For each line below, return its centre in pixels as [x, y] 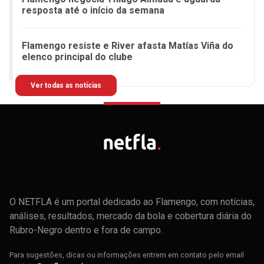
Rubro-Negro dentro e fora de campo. [86, 230]
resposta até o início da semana [93, 11]
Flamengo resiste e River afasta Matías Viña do [128, 46]
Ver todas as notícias [66, 86]
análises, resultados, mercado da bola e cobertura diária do [131, 216]
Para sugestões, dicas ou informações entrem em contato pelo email [127, 255]
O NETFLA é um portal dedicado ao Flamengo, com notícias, [132, 202]
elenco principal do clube [77, 57]
